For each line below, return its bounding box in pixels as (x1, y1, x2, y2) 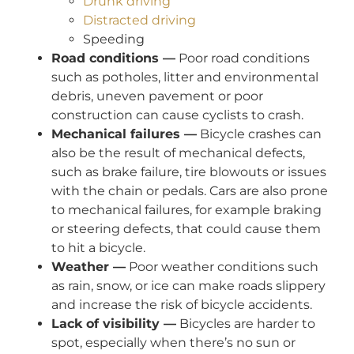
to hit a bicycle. (51, 239, 145, 255)
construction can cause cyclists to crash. (51, 107, 303, 122)
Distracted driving (83, 12, 196, 28)
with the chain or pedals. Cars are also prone (51, 183, 328, 198)
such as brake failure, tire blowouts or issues (51, 164, 326, 179)
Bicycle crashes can (197, 126, 322, 141)
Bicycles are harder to (176, 315, 315, 331)
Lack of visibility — (51, 315, 176, 331)
